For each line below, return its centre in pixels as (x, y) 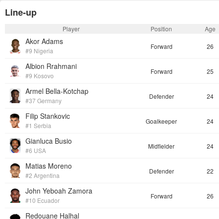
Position (161, 29)
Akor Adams (44, 41)
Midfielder (161, 146)
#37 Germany (44, 100)
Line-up (21, 12)
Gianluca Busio (49, 141)
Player (71, 29)
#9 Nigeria (39, 51)
